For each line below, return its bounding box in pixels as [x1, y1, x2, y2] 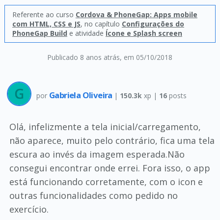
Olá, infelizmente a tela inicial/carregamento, [9, 121, 201, 133]
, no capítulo [80, 19, 122, 28]
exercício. [9, 203, 49, 215]
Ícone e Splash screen [105, 28, 182, 38]
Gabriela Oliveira [49, 89, 114, 101]
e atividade [67, 28, 106, 38]
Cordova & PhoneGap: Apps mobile [75, 10, 197, 19]
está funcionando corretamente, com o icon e [9, 176, 203, 188]
